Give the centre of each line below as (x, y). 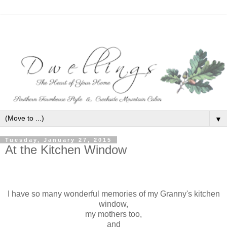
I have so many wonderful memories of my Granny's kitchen (113, 194)
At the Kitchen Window (66, 149)
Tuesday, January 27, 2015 (59, 140)
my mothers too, (113, 214)
